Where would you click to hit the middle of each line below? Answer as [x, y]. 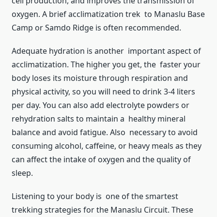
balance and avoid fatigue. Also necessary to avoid [105, 132]
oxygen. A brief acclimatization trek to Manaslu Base [108, 14]
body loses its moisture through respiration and [100, 78]
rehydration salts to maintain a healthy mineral [99, 119]
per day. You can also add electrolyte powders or [101, 105]
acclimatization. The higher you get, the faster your [106, 65]
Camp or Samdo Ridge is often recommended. [96, 28]
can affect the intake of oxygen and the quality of [101, 160]
